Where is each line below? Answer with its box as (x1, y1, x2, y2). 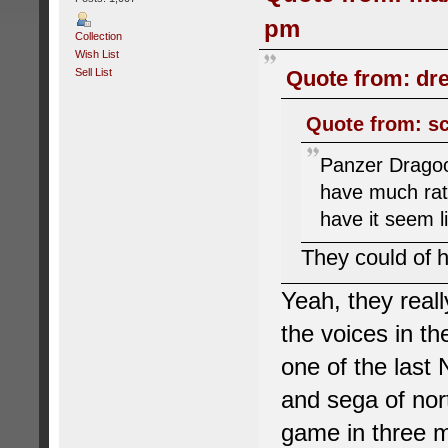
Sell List (74, 65, 112, 78)
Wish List (74, 47, 119, 60)
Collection (74, 29, 122, 42)
